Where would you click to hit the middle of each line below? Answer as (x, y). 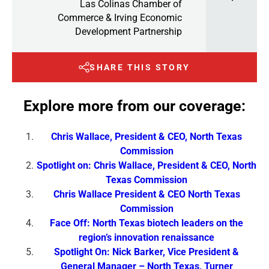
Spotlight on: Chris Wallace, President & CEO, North (147, 165)
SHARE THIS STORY (140, 68)
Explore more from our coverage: (134, 106)
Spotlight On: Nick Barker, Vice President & (147, 252)
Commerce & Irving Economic (120, 17)
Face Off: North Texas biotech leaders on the (147, 223)
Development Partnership (128, 31)
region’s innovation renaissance (147, 237)
